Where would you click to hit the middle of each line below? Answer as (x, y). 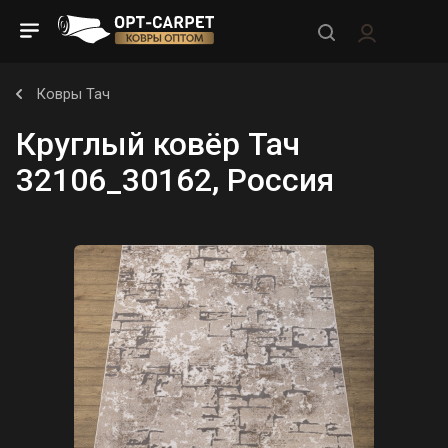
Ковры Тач (73, 94)
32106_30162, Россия (175, 180)
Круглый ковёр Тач (158, 144)
